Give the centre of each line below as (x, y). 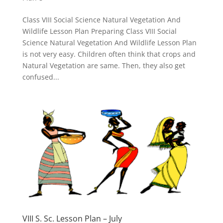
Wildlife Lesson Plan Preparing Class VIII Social (99, 31)
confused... (41, 77)
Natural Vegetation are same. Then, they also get (104, 65)
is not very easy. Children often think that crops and (109, 54)
